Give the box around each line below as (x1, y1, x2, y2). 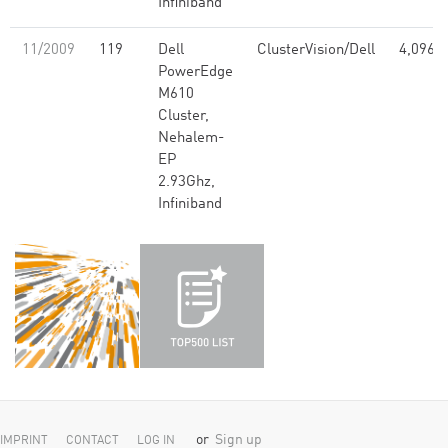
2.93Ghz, (158, 175, 215, 190)
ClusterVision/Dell (257, 43, 375, 58)
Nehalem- (158, 131, 224, 146)
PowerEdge (158, 65, 233, 80)
